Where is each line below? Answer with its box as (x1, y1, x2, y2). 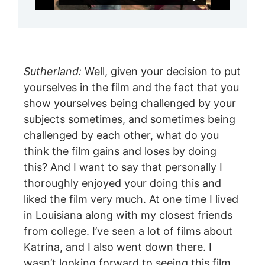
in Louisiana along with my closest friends (24, 208, 232, 221)
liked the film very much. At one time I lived (24, 192, 238, 205)
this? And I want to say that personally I (24, 160, 222, 173)
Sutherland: (24, 64, 82, 77)
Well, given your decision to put (82, 64, 241, 77)
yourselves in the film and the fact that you (24, 80, 239, 93)
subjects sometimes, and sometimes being (24, 112, 235, 125)
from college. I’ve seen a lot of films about (24, 224, 232, 237)
